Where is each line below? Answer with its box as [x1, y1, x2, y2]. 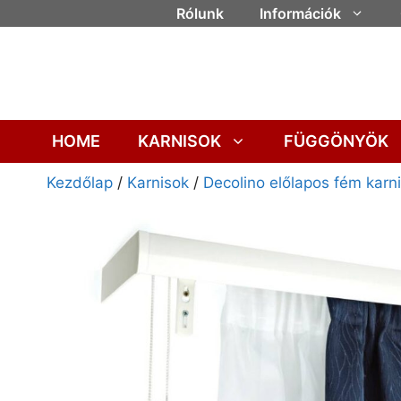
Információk [259, 4, 341, 22]
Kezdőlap [47, 174, 113, 192]
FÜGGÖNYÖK [283, 132, 388, 151]
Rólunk [175, 4, 224, 22]
